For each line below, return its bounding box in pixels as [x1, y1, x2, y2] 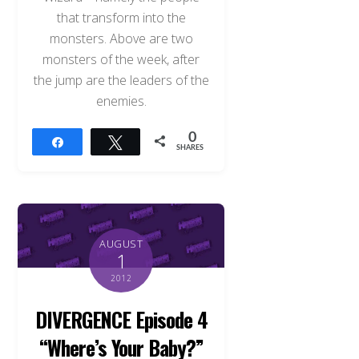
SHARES [176, 143, 204, 151]
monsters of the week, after [42, 50, 200, 68]
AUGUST [99, 236, 143, 252]
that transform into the [56, 8, 186, 26]
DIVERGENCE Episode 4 [34, 304, 208, 335]
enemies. [95, 91, 147, 110]
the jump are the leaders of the [33, 71, 209, 89]
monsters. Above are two [49, 29, 193, 47]
